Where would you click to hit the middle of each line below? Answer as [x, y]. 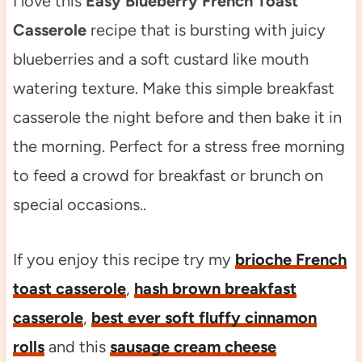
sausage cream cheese [193, 347]
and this [77, 347]
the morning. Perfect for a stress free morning [179, 147]
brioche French [290, 260]
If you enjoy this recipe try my [124, 260]
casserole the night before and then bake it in [177, 118]
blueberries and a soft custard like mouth [160, 59]
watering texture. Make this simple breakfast [173, 88]
